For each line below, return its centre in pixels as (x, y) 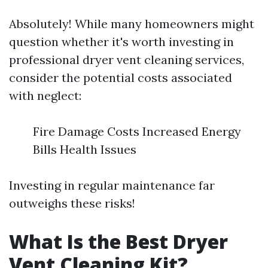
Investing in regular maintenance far (112, 185)
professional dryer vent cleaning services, (127, 59)
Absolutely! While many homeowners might (132, 23)
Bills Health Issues (85, 149)
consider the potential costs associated (121, 77)
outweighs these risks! (72, 203)
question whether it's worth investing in (121, 41)
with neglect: (45, 95)
